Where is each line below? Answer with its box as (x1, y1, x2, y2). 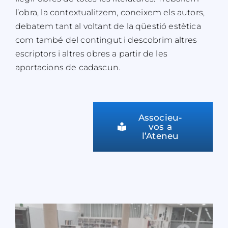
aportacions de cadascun (15, 62, 119, 72)
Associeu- (138, 112, 183, 123)
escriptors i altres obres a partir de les (15, 48, 167, 59)
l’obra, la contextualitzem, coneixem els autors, (15, 7, 205, 17)
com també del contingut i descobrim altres (15, 35, 197, 45)
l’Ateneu (141, 130, 179, 141)
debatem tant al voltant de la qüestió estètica (15, 21, 201, 31)
